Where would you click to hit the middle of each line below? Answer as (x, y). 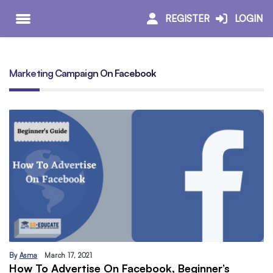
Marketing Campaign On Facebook (83, 73)
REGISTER (187, 18)
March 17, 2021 (68, 255)
